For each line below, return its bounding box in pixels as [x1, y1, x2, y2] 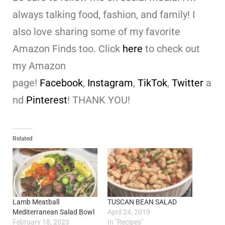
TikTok [138, 77, 167, 89]
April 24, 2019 [107, 207, 150, 216]
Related [13, 135, 33, 143]
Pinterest [26, 94, 67, 106]
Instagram [87, 77, 133, 89]
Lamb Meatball [13, 197, 59, 206]
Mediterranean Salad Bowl [13, 207, 94, 216]
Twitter [172, 77, 203, 89]
